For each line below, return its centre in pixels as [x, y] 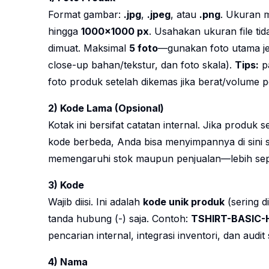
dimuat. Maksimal [89, 48]
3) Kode [66, 185]
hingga [65, 32]
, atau [185, 15]
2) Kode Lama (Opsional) [106, 108]
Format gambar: [86, 15]
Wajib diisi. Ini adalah [95, 202]
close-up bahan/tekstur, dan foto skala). [141, 65]
